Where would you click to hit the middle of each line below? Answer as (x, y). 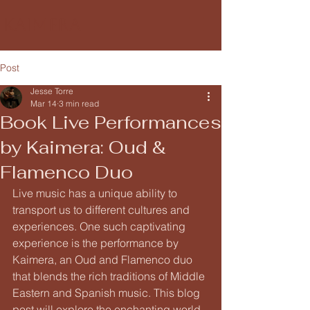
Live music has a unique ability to (96, 193)
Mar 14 (44, 103)
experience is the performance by (97, 243)
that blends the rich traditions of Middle (110, 276)
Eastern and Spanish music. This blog (108, 293)
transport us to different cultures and (102, 210)
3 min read (79, 103)
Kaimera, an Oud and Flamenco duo (104, 259)
